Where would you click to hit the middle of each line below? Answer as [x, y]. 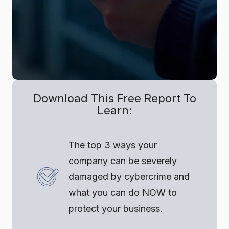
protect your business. [116, 208]
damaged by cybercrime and [129, 176]
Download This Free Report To [114, 98]
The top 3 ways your [113, 145]
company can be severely [123, 161]
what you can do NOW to [123, 192]
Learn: [114, 110]
